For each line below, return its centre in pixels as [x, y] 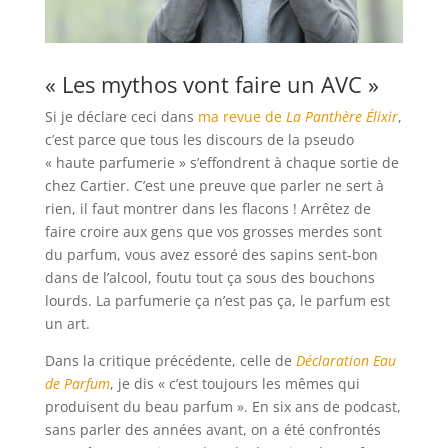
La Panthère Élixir [341, 117]
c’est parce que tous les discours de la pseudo [199, 140]
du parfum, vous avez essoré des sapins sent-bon [211, 255]
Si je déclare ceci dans [121, 117]
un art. [67, 324]
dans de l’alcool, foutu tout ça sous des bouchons [209, 278]
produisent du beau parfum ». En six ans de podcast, [222, 407]
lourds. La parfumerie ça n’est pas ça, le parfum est [217, 301]
